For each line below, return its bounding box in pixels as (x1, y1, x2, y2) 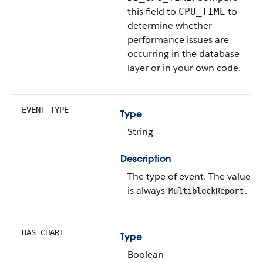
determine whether (127, 19, 212, 32)
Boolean (127, 248, 164, 261)
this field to (127, 5, 178, 18)
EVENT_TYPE (22, 105, 69, 114)
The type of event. (127, 170, 206, 183)
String (127, 126, 153, 138)
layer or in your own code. (127, 62, 241, 74)
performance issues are (127, 33, 229, 46)
